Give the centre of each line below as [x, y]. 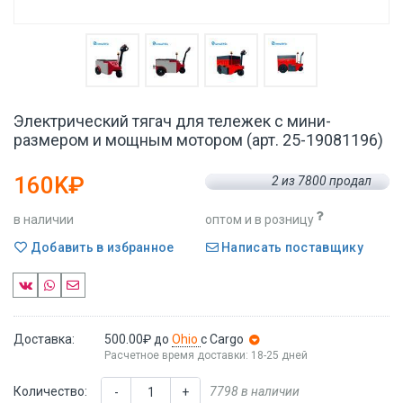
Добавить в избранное [101, 247]
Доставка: [44, 339]
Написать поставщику [291, 247]
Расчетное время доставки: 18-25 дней [206, 355]
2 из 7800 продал [322, 181]
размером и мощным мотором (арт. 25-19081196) [198, 140]
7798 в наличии [255, 391]
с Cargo [222, 339]
